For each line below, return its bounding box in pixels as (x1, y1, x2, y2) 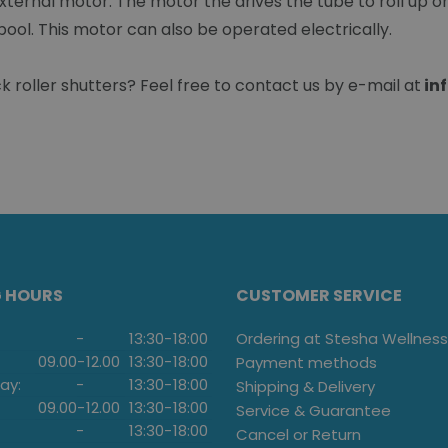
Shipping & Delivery (236, 376, 375, 398)
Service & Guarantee (236, 400, 391, 422)
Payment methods (236, 352, 377, 374)
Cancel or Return (236, 424, 361, 446)
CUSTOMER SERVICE (236, 284, 402, 308)
